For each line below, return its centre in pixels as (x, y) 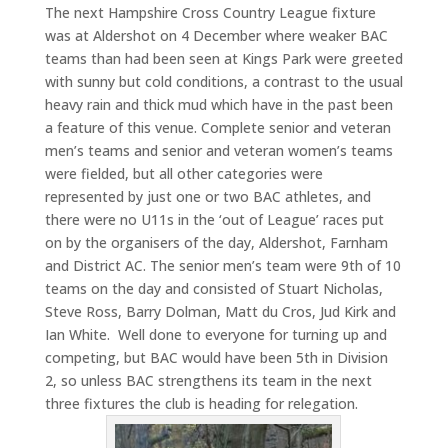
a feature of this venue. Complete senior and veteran (217, 127)
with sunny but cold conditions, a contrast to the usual (223, 81)
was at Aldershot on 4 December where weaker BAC (216, 35)
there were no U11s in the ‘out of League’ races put (214, 219)
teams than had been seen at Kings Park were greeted (223, 58)
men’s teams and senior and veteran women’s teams (218, 150)
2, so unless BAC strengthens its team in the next (208, 380)
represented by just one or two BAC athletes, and (207, 196)
